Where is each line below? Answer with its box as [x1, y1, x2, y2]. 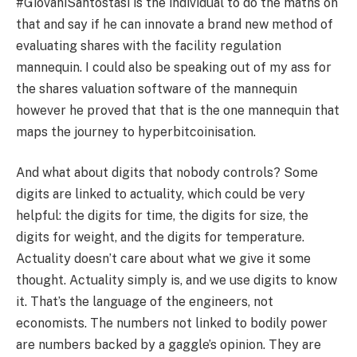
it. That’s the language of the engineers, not [16, 294, 273, 310]
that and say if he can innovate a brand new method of [16, 16, 333, 32]
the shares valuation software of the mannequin [16, 80, 297, 96]
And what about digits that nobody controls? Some [16, 165, 318, 181]
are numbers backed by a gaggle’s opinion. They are [16, 337, 321, 353]
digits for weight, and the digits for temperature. [16, 229, 304, 245]
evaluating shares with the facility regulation [16, 37, 281, 53]
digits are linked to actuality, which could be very [16, 186, 305, 202]
